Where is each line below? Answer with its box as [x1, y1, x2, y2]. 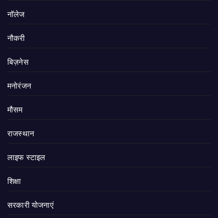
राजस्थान [7, 129, 34, 138]
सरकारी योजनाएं [7, 200, 54, 209]
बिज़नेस [7, 57, 29, 66]
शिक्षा [7, 177, 21, 185]
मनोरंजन [7, 81, 31, 90]
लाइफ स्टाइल [7, 153, 46, 162]
